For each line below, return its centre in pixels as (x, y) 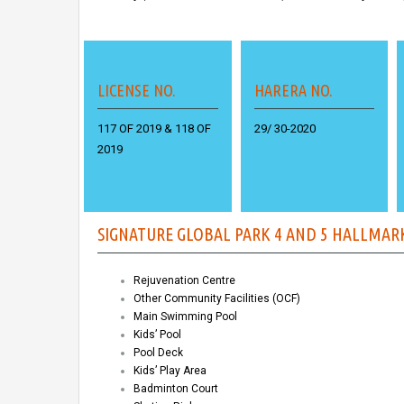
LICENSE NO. (137, 91)
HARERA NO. (293, 91)
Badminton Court (176, 389)
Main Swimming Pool (185, 317)
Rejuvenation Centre (184, 281)
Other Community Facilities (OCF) (217, 299)
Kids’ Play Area (170, 371)
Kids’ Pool (157, 335)
